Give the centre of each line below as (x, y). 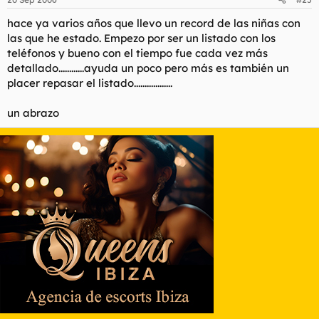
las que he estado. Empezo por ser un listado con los (141, 38)
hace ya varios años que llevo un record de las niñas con (154, 23)
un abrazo (33, 113)
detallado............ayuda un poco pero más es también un (148, 68)
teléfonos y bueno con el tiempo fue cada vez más (137, 53)
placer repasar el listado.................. (90, 83)
